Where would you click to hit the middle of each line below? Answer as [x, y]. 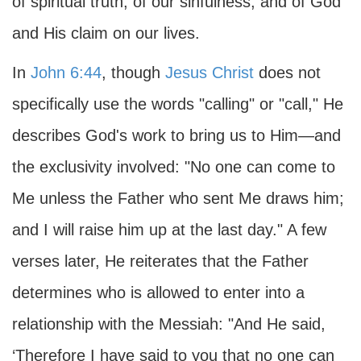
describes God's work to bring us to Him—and [176, 135]
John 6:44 [66, 73]
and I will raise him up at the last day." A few [169, 230]
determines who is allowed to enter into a [158, 293]
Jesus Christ [210, 73]
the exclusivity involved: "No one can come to [174, 167]
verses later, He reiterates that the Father [160, 261]
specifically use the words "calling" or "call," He [178, 104]
